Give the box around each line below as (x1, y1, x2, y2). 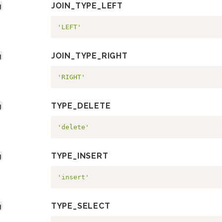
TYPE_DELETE (51, 101, 111, 111)
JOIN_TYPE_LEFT (51, 1, 123, 10)
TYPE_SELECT (51, 201, 111, 211)
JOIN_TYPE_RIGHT (51, 51, 128, 60)
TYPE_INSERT (51, 151, 109, 161)
